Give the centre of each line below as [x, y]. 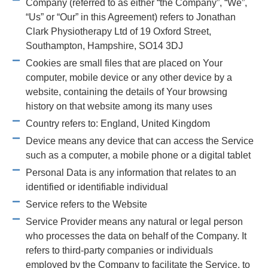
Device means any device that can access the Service [139, 141]
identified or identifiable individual [97, 187]
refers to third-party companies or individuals [119, 250]
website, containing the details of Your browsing [126, 92]
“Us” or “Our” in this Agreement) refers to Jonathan [130, 17]
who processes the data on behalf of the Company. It [136, 236]
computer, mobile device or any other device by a [129, 77]
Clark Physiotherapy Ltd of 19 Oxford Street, [118, 31]
